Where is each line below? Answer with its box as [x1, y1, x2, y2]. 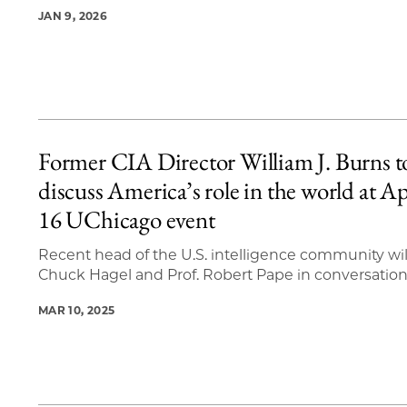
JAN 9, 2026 [38, 9, 107, 24]
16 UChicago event [38, 203, 215, 236]
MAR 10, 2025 [38, 303, 115, 318]
